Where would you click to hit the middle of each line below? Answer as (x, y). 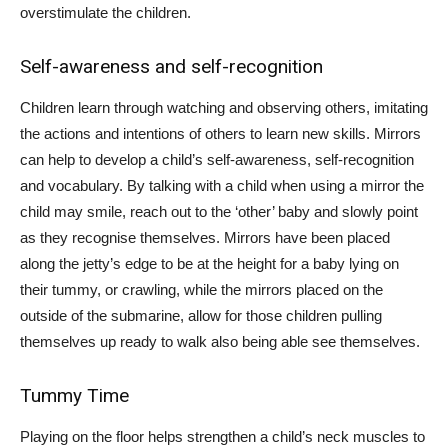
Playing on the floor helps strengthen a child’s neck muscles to (222, 436)
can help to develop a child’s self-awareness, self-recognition (217, 159)
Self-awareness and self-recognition (171, 66)
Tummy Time (74, 395)
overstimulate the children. (105, 12)
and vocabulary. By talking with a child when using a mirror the (222, 185)
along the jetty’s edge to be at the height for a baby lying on (209, 263)
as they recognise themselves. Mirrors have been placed (205, 237)
